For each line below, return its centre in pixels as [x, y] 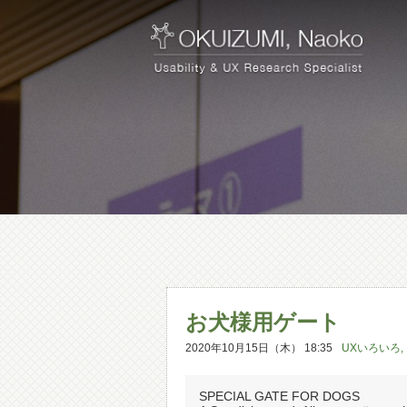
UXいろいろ [371, 348]
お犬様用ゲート [263, 322]
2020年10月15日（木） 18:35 [259, 348]
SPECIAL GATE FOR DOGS [279, 396]
